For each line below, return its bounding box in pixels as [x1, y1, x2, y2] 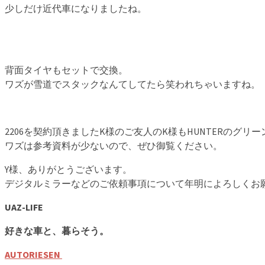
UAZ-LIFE [5, 201, 43, 214]
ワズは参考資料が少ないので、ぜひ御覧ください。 [5, 140, 222, 152]
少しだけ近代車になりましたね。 [5, 2, 147, 15]
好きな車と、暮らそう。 [5, 225, 109, 237]
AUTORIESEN [5, 248, 62, 261]
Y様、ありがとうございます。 [5, 163, 132, 176]
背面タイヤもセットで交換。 [5, 64, 128, 76]
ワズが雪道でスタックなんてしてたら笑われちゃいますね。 [5, 78, 260, 91]
